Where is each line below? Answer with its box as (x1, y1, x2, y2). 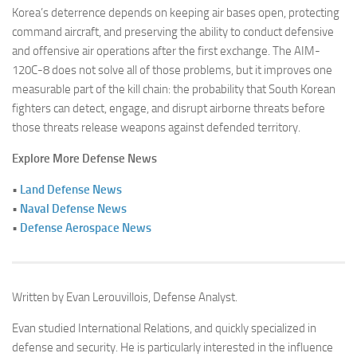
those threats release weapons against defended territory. (12, 120, 300, 135)
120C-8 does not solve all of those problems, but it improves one (12, 62, 332, 77)
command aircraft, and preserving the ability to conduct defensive (12, 24, 334, 39)
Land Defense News (20, 182, 122, 197)
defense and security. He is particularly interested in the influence (12, 339, 333, 355)
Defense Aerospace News (20, 220, 151, 235)
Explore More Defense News (12, 151, 157, 166)
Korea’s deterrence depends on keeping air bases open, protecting (12, 5, 339, 20)
